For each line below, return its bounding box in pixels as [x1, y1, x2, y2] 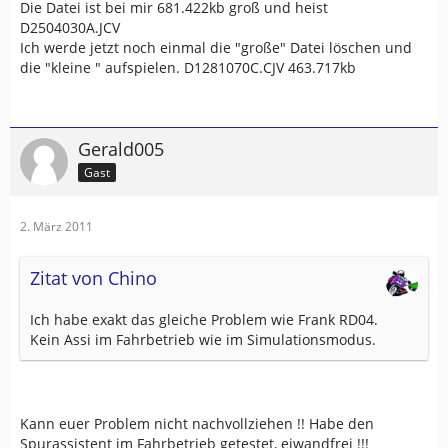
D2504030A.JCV [20, 18, 120, 37]
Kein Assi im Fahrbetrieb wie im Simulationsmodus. [30, 330, 376, 349]
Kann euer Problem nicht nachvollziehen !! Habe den [20, 414, 374, 433]
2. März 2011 [20, 218, 93, 235]
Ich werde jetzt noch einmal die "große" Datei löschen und [20, 38, 412, 57]
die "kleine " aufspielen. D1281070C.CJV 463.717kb [20, 58, 356, 77]
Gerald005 [78, 137, 164, 161]
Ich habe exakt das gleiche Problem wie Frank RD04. [30, 310, 378, 329]
